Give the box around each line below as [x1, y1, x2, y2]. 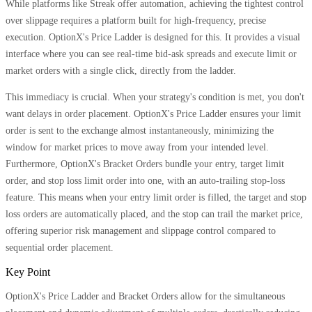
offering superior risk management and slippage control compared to [6, 226, 276, 237]
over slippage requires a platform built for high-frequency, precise [6, 15, 266, 26]
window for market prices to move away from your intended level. [6, 142, 269, 153]
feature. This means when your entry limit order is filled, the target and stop [6, 192, 306, 203]
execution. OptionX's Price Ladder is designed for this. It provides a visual [6, 32, 300, 43]
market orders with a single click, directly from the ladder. [6, 65, 236, 77]
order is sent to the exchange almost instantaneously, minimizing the [6, 125, 274, 136]
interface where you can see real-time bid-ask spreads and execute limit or [6, 49, 297, 60]
